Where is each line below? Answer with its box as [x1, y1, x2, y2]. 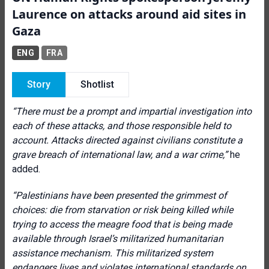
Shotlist [80, 79, 114, 90]
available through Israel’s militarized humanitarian [12, 233, 223, 244]
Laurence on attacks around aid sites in [12, 6, 246, 22]
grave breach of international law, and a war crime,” [12, 149, 230, 160]
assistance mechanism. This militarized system [12, 247, 213, 259]
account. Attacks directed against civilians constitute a [12, 134, 243, 146]
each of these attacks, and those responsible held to [12, 120, 231, 131]
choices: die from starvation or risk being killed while [12, 204, 233, 216]
